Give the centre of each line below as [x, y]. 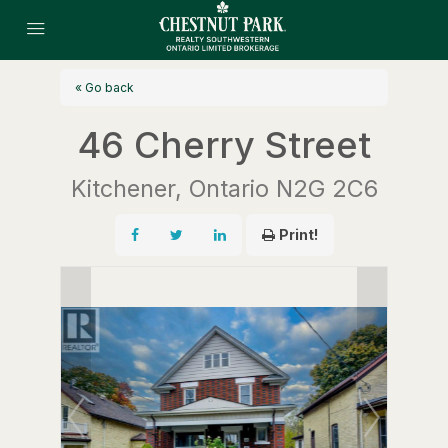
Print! [298, 234]
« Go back [104, 87]
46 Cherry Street [224, 144]
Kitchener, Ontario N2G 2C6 [224, 188]
